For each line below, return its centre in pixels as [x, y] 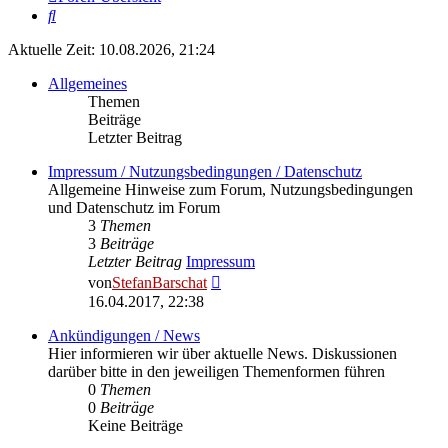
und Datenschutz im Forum [134, 208]
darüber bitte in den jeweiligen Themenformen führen [216, 372]
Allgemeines [87, 84]
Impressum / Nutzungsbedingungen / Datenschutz [205, 172]
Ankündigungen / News [124, 336]
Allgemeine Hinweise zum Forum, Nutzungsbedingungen [230, 190]
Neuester [248, 279]
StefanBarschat [159, 283]
